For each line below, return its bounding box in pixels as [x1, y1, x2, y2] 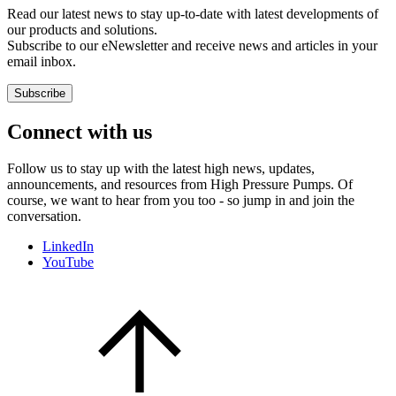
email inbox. [7, 53, 76, 69]
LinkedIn [42, 239, 94, 255]
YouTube [42, 255, 94, 270]
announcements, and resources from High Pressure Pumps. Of [7, 177, 353, 193]
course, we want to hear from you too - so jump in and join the [7, 193, 354, 209]
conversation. [7, 209, 81, 225]
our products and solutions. [7, 21, 161, 37]
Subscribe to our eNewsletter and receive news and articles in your [7, 37, 377, 53]
